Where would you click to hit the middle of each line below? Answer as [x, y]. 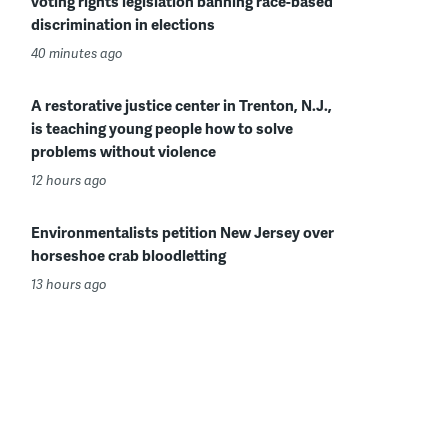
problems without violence [123, 151]
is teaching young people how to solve [162, 128]
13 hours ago [69, 284]
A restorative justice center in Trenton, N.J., [181, 105]
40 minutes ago [77, 53]
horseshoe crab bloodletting [128, 255]
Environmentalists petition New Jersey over [182, 232]
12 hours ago [69, 180]
